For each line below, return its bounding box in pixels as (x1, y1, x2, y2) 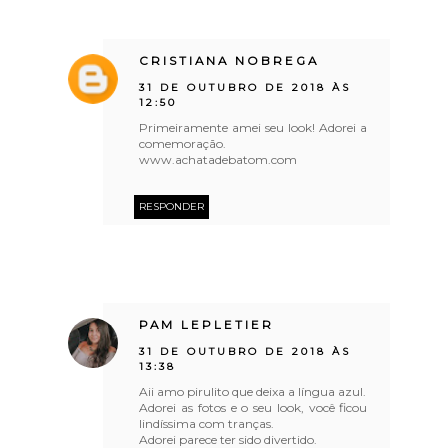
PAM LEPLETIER (139, 317, 275, 332)
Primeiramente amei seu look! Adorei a (139, 119, 368, 135)
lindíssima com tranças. (139, 415, 275, 431)
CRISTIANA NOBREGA (139, 53, 320, 68)
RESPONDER (139, 199, 205, 213)
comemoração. (139, 135, 227, 151)
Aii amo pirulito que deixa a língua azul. (139, 383, 367, 399)
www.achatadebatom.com (139, 151, 298, 167)
